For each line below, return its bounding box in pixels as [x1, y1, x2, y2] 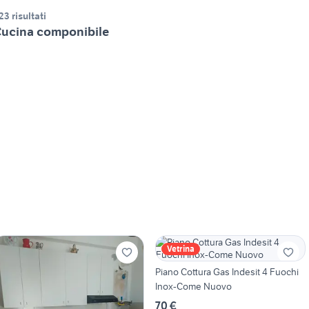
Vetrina [166, 243, 195, 255]
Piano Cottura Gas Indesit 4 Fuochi [154, 266, 299, 279]
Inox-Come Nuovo [154, 280, 232, 293]
